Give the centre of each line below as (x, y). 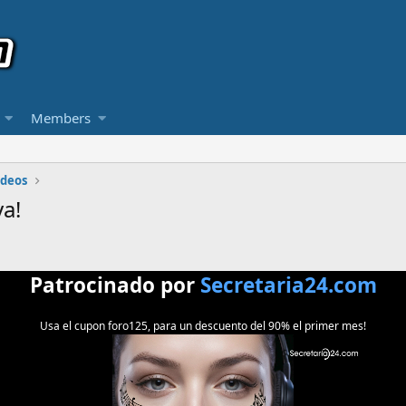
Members (60, 118)
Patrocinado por (115, 285)
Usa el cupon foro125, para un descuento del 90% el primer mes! (203, 326)
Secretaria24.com (288, 285)
